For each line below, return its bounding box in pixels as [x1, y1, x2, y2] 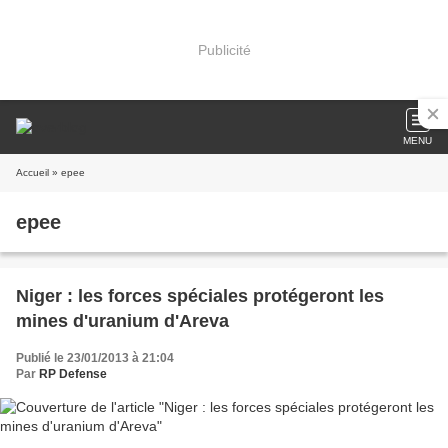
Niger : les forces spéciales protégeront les [16, 286, 384, 306]
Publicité [197, 41, 251, 58]
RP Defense [39, 367, 107, 381]
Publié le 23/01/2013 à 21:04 [16, 351, 174, 365]
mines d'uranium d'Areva [16, 311, 229, 331]
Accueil [16, 167, 49, 178]
